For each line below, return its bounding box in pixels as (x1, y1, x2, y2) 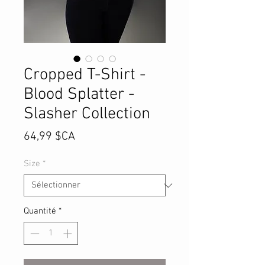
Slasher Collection (24, 104, 150, 124)
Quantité (24, 206, 56, 216)
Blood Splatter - (24, 85, 134, 105)
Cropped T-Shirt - (24, 65, 146, 85)
